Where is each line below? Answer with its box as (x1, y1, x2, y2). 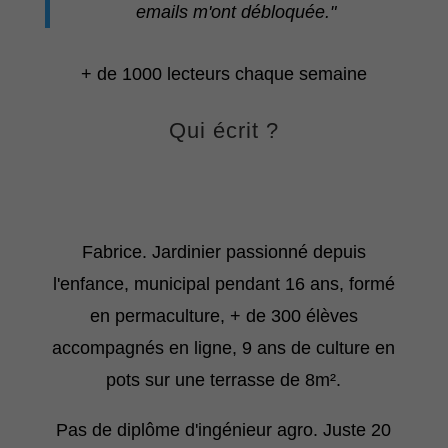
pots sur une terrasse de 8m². (106, 370, 342, 391)
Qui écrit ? (168, 118, 279, 144)
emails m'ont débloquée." (136, 2, 337, 23)
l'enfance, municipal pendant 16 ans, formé (52, 274, 395, 295)
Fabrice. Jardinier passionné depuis (81, 242, 366, 263)
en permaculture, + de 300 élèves (89, 306, 358, 327)
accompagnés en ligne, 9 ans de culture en (52, 338, 396, 359)
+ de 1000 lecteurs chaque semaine (80, 64, 367, 85)
